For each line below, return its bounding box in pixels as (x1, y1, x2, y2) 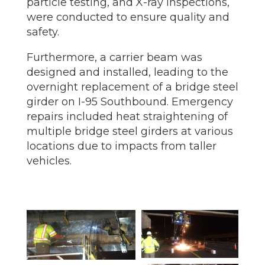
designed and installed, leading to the (26, 66, 228, 79)
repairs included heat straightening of (26, 110, 228, 123)
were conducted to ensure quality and (26, 11, 230, 24)
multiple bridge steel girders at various (26, 125, 233, 138)
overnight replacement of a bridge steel (26, 80, 238, 93)
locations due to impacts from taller (26, 140, 216, 153)
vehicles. (26, 154, 72, 167)
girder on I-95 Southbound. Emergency (26, 95, 233, 108)
